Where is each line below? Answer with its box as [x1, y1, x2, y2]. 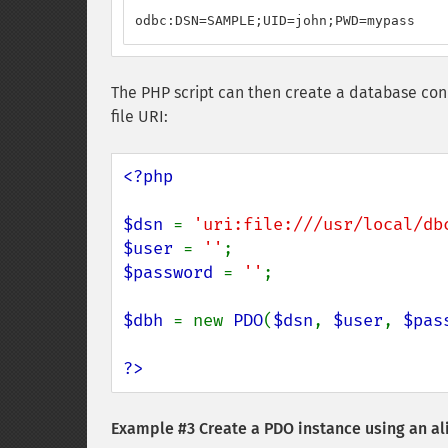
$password [123, 262, 223, 283]
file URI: [111, 107, 168, 126]
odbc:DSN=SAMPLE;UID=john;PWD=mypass [135, 13, 415, 28]
